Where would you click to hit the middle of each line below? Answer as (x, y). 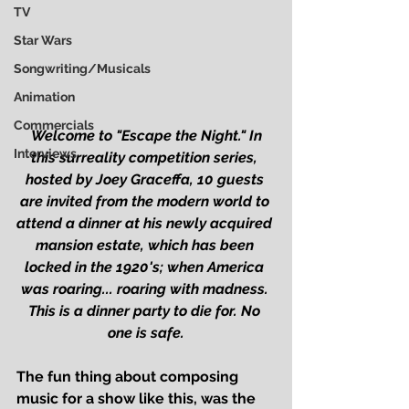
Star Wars (43, 40)
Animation (44, 97)
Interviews (45, 153)
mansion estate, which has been (146, 246)
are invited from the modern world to (146, 202)
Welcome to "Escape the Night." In (148, 136)
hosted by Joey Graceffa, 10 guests (146, 180)
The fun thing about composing (129, 377)
